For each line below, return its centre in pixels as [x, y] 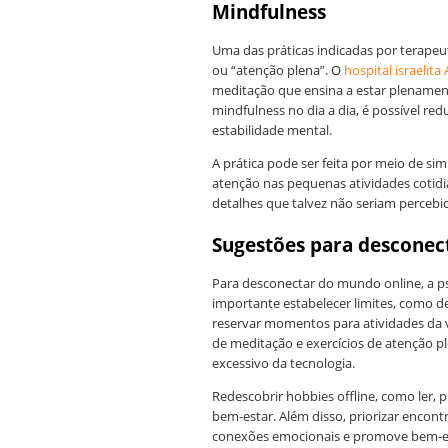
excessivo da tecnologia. [285, 362]
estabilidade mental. [272, 129]
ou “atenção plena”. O [276, 69]
